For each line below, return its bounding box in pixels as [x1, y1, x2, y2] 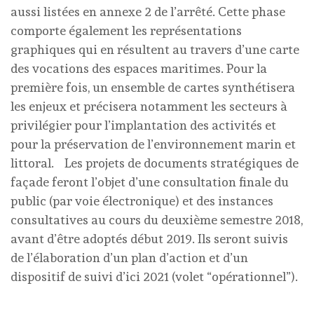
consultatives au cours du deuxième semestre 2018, [11, 212, 303, 227]
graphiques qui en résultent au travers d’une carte [11, 41, 299, 57]
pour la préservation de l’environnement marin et [11, 136, 296, 151]
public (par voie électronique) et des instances [11, 193, 273, 208]
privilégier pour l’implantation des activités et [11, 117, 276, 132]
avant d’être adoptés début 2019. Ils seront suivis [11, 231, 288, 246]
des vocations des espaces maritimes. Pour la [11, 60, 267, 76]
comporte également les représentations [11, 22, 242, 38]
